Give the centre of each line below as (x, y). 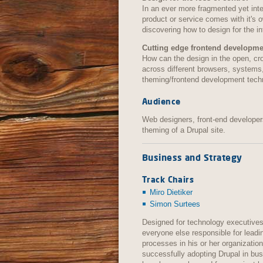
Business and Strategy (192, 157)
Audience (161, 101)
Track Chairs (168, 179)
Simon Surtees (175, 204)
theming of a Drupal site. (184, 130)
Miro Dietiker (171, 192)
